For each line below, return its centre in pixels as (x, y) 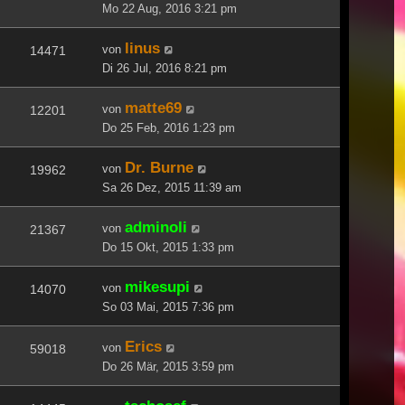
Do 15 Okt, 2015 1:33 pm (168, 247)
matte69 (153, 107)
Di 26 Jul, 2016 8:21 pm (165, 68)
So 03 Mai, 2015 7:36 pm (168, 306)
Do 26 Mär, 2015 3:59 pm (168, 366)
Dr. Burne (159, 167)
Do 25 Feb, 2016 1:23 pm (169, 127)
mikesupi (157, 286)
